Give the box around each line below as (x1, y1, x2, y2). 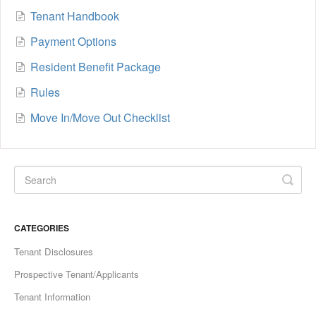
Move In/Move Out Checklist (30, 109, 170, 126)
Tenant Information (14, 289, 90, 303)
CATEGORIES (14, 221, 69, 234)
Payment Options (30, 32, 116, 49)
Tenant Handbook (30, 7, 119, 24)
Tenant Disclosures (14, 244, 93, 258)
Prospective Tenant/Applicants (14, 267, 139, 281)
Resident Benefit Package (30, 58, 161, 75)
